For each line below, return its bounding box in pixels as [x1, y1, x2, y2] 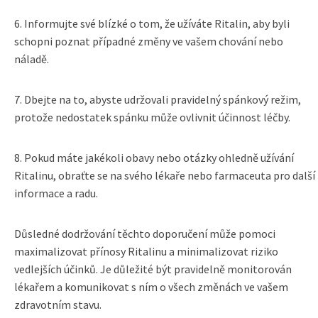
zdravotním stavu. [14, 297, 102, 312]
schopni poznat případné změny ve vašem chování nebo [14, 34, 283, 48]
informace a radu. [14, 186, 98, 200]
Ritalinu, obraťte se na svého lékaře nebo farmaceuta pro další [14, 168, 315, 182]
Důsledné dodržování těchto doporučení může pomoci [14, 226, 275, 241]
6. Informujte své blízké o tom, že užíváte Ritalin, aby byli [14, 16, 290, 31]
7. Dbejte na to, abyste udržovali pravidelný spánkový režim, [14, 92, 301, 106]
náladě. [14, 52, 49, 66]
